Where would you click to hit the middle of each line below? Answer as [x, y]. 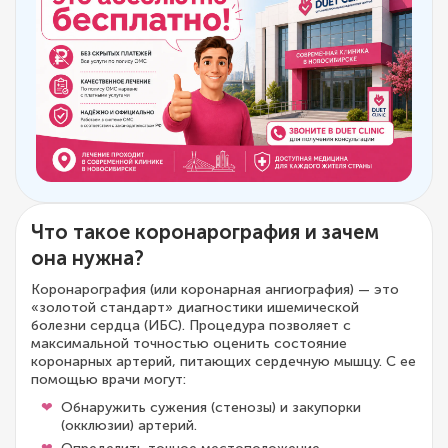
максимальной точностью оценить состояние [189, 344]
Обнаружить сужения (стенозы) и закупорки [211, 408]
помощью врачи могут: [108, 380]
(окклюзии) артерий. [129, 426]
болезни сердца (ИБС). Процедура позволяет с [191, 326]
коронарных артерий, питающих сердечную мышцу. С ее [223, 362]
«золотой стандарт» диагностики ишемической [195, 308]
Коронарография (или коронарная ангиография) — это [215, 290]
